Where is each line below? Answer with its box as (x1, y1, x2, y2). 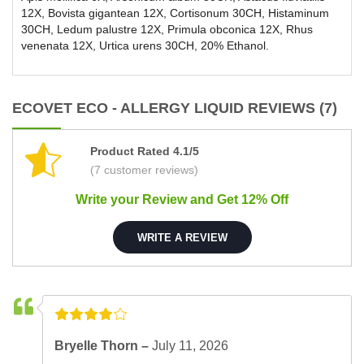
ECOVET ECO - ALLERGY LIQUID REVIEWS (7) (12, 100, 337, 117)
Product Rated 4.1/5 (90, 145, 199, 158)
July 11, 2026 (152, 339, 229, 353)
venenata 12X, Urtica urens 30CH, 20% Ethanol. (21, 39, 269, 53)
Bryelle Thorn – (54, 339, 153, 353)
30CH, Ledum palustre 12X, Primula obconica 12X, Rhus (21, 23, 313, 37)
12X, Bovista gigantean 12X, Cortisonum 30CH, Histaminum (21, 6, 329, 20)
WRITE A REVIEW (136, 231, 227, 244)
